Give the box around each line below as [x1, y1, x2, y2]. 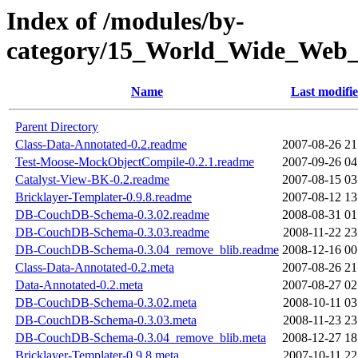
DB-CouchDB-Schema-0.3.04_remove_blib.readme [15, 243, 279, 257]
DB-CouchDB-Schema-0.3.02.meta [15, 296, 197, 310]
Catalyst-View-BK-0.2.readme [15, 173, 169, 187]
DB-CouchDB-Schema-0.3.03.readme [15, 225, 209, 240]
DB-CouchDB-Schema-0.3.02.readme [15, 208, 209, 222]
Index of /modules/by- [6, 6, 245, 35]
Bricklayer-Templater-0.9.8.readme [15, 190, 192, 205]
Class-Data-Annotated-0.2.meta [15, 261, 174, 275]
